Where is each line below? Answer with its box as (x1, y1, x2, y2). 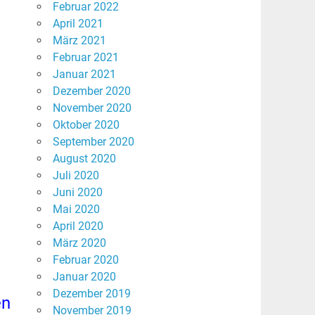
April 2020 (52, 219, 103, 233)
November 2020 (52, 101, 131, 115)
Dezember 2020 (52, 84, 131, 98)
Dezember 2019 (52, 287, 131, 301)
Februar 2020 (52, 253, 119, 267)
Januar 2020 (52, 270, 116, 284)
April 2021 (52, 17, 103, 31)
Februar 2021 (52, 51, 119, 65)
